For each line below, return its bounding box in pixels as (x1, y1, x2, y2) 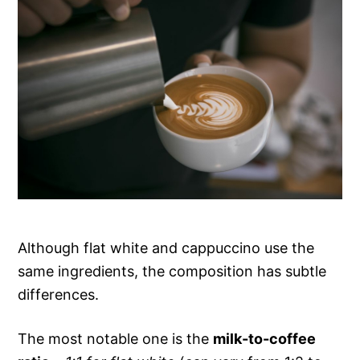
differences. (18, 286, 100, 304)
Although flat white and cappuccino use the (18, 239, 315, 257)
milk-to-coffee (213, 330, 317, 348)
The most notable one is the (18, 330, 214, 348)
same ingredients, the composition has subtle (18, 263, 327, 280)
